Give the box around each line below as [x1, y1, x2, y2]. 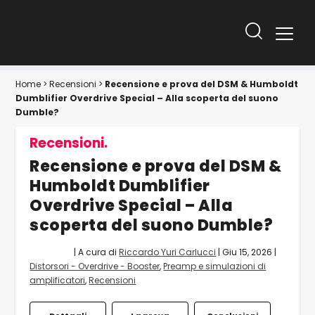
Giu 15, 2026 [222, 245, 273, 258]
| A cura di [72, 245, 120, 258]
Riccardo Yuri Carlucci [119, 245, 217, 258]
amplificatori [30, 274, 86, 286]
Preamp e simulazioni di [163, 259, 266, 272]
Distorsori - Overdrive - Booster [30, 259, 160, 272]
